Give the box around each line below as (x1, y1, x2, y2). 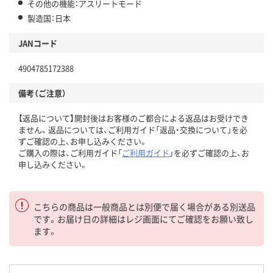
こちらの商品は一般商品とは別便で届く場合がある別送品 (34, 200, 255, 213)
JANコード (18, 37, 57, 49)
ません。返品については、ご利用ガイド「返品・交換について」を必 (18, 124, 247, 136)
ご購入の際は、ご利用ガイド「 (18, 147, 122, 159)
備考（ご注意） (18, 87, 66, 99)
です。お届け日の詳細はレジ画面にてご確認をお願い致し (34, 213, 253, 225)
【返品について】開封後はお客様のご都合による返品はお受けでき (18, 112, 249, 124)
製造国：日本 (27, 12, 71, 24)
